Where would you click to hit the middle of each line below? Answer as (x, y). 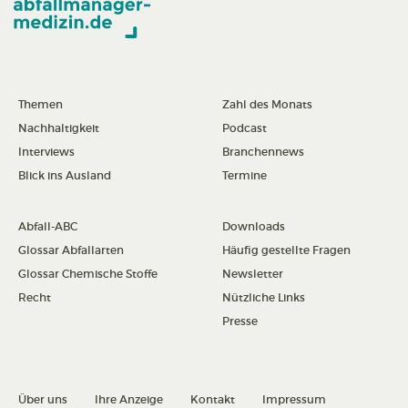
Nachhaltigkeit (59, 128)
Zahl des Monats (267, 105)
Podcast (245, 128)
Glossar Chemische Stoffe (88, 274)
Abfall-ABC (48, 227)
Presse (240, 321)
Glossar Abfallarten (71, 250)
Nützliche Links (264, 298)
